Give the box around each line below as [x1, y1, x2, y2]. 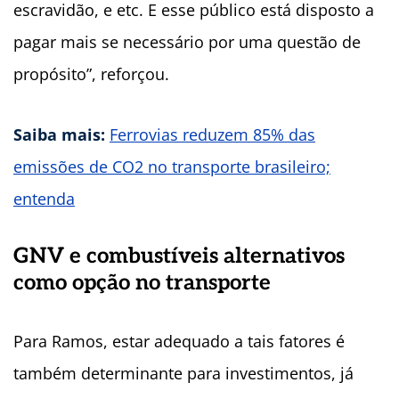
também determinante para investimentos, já [13, 362, 354, 385]
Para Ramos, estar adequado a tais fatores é [13, 330, 345, 353]
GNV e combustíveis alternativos [13, 243, 345, 270]
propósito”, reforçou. [13, 63, 169, 85]
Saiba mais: [13, 124, 105, 146]
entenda [13, 188, 75, 210]
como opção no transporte [13, 270, 271, 297]
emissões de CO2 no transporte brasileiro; [13, 156, 330, 178]
